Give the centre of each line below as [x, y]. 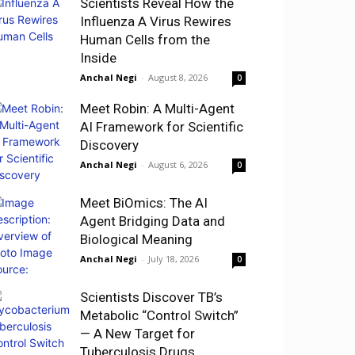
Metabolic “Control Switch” [159, 315]
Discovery [109, 145]
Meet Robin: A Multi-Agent [157, 108]
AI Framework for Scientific [162, 126]
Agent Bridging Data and [153, 221]
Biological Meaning [136, 239]
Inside [98, 57]
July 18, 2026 [174, 258]
